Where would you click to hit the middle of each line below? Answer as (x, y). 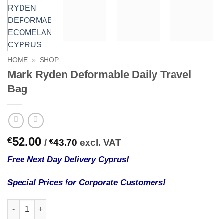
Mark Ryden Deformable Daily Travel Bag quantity (89, 204)
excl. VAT (99, 143)
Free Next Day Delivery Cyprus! (68, 160)
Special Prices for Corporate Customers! (87, 183)
